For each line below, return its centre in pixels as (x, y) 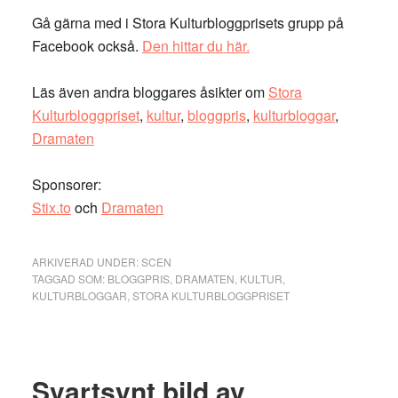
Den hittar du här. (195, 46)
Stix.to (51, 207)
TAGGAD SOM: (69, 279)
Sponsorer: (66, 184)
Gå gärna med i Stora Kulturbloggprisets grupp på (187, 23)
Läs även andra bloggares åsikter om (150, 92)
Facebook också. (87, 46)
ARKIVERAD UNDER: (86, 262)
